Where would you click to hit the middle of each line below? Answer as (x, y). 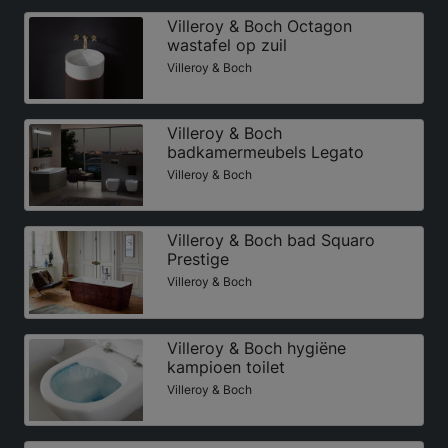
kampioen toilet (225, 366)
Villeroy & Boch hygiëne (256, 347)
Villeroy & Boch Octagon (259, 26)
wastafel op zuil (226, 45)
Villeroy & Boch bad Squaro (270, 240)
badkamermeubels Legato (265, 152)
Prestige (197, 259)
